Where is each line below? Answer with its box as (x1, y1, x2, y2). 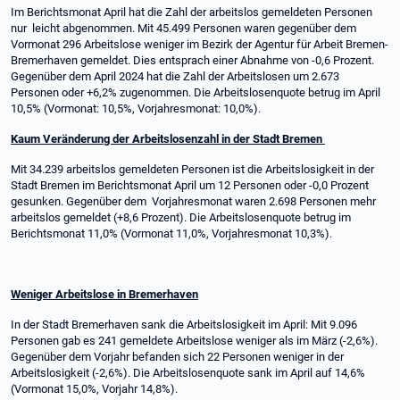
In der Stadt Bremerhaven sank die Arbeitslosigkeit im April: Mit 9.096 (11, 318, 357, 331)
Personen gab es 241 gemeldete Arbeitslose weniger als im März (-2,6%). (11, 334, 378, 347)
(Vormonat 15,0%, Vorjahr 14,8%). (11, 382, 180, 396)
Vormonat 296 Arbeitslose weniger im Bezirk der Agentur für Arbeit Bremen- (11, 37, 388, 51)
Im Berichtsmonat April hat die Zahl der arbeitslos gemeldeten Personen (11, 5, 372, 19)
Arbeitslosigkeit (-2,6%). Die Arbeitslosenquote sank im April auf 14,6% (11, 366, 365, 379)
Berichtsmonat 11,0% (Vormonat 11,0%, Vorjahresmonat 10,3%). (11, 227, 335, 240)
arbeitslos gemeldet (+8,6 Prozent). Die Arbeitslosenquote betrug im (11, 211, 351, 224)
